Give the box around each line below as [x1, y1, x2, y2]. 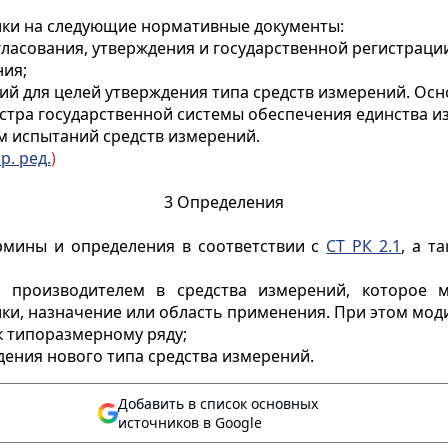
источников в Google [118, 413, 262, 432]
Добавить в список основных [118, 394, 318, 413]
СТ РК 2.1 [326, 235, 402, 257]
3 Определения [164, 191, 284, 213]
